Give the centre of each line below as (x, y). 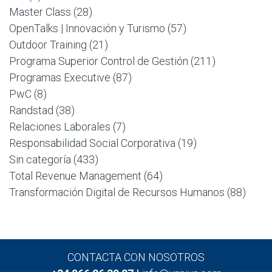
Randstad (31, 110)
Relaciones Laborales (60, 127)
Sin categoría (40, 159)
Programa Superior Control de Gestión (99, 61)
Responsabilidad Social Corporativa (92, 143)
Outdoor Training (48, 45)
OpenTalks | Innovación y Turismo (87, 28)
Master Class (40, 12)
